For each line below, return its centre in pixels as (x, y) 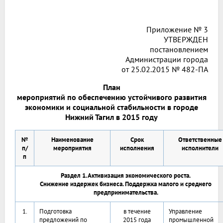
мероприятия (72, 148)
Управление (185, 212)
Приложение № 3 (177, 30)
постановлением (179, 50)
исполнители (200, 148)
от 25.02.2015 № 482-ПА (165, 69)
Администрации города (167, 59)
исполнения (137, 148)
